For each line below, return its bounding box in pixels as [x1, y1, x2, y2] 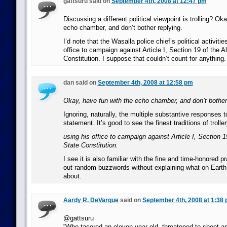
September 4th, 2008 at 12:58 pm [97, 79, 193, 86]
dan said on [63, 79, 98, 86]
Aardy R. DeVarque [63, 197, 119, 204]
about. [63, 172, 82, 180]
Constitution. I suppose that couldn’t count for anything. [63, 55, 226, 62]
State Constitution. [63, 141, 118, 149]
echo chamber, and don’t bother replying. [63, 24, 182, 31]
